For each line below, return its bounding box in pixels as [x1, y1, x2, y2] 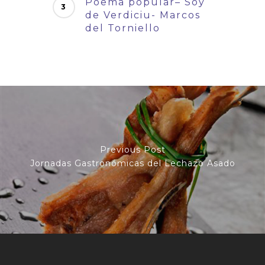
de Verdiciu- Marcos [85, 9, 201, 21]
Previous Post [99, 144, 166, 155]
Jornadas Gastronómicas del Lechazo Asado [30, 157, 235, 169]
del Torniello [85, 22, 160, 34]
